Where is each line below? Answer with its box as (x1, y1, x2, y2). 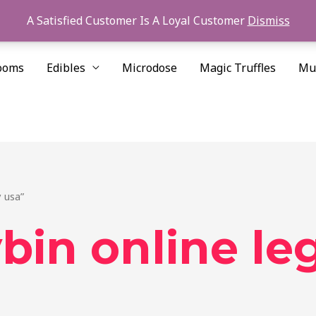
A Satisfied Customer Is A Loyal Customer (26, 13, 248, 28)
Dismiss (247, 13, 290, 28)
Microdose (122, 59, 177, 75)
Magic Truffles (200, 59, 276, 75)
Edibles (47, 59, 85, 75)
